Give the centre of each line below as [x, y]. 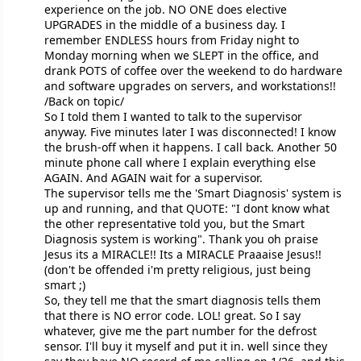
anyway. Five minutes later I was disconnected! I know [190, 132]
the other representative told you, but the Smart [174, 224]
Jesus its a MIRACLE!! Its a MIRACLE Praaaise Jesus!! [183, 255]
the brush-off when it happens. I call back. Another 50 [190, 147]
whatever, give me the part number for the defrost [180, 331]
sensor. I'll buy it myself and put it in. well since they [185, 346]
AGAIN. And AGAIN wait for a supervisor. [153, 178]
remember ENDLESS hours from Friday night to [171, 40]
